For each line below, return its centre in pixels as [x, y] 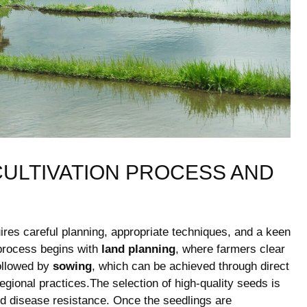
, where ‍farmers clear [230, 249]
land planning [138, 249]
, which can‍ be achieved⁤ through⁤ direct [191, 266]
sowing [72, 266]
